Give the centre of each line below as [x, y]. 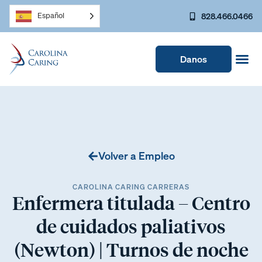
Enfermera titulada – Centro [131, 202]
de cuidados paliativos [131, 226]
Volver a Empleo [136, 156]
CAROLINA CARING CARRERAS [131, 187]
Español [51, 15]
